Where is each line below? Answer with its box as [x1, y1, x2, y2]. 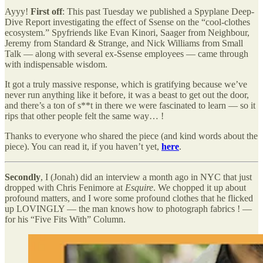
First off [31, 6, 62, 16]
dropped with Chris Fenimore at [5, 182, 125, 193]
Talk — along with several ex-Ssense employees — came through [5, 48, 248, 59]
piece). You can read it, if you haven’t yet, [5, 141, 161, 151]
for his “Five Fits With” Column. [5, 214, 126, 224]
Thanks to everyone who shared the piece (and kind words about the [5, 130, 258, 141]
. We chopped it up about [153, 182, 246, 193]
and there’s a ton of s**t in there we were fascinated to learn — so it [5, 100, 255, 110]
